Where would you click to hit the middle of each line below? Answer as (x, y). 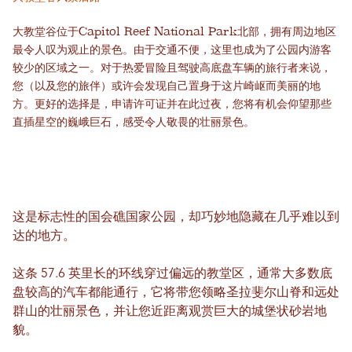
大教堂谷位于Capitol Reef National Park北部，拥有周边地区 (174, 31)
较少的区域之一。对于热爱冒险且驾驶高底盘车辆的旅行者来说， (172, 68)
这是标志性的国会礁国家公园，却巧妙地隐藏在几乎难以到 (176, 218)
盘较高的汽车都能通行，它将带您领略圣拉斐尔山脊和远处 (176, 293)
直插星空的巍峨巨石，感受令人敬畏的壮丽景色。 (134, 122)
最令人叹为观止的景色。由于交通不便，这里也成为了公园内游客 (172, 49)
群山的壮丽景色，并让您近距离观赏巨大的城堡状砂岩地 (170, 312)
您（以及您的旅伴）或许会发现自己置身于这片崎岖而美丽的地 (167, 86)
